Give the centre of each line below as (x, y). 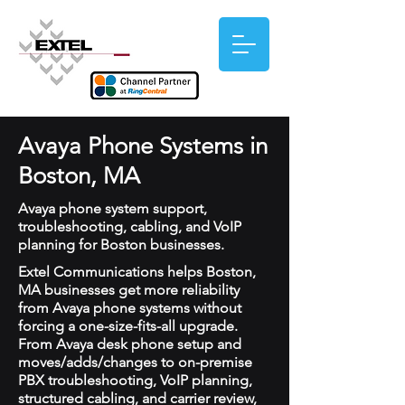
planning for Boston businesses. (121, 245)
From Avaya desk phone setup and (130, 344)
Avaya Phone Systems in (143, 146)
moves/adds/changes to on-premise (135, 362)
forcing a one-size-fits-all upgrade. (128, 326)
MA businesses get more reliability (129, 290)
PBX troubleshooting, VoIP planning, (135, 380)
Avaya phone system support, (113, 208)
